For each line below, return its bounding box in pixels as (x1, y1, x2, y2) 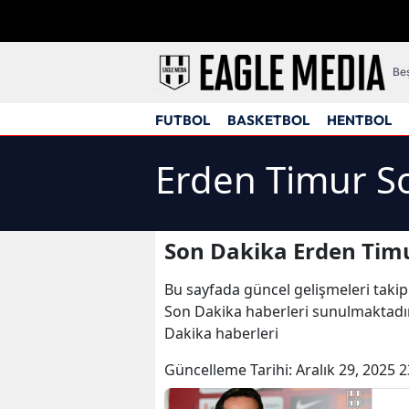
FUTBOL (155, 111, 210, 130)
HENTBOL (327, 111, 392, 130)
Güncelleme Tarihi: (164, 360, 296, 381)
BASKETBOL (227, 111, 309, 130)
